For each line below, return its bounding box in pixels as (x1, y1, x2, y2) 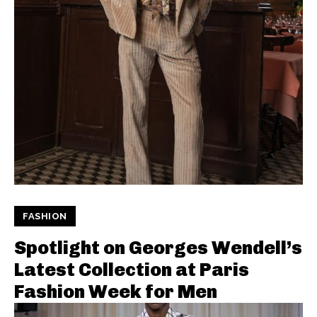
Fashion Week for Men (14, 281, 217, 303)
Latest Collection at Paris (14, 259, 249, 281)
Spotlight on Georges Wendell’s (14, 237, 302, 259)
